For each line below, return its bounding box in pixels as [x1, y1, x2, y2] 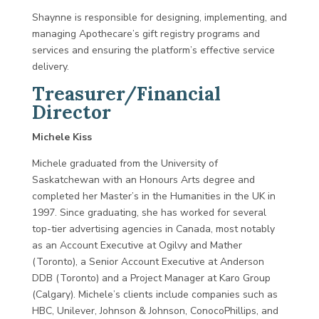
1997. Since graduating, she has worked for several [31, 206, 266, 219]
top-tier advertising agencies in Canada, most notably [31, 222, 275, 236]
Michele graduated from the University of [31, 157, 218, 170]
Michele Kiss [31, 130, 92, 144]
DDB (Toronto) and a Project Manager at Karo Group [31, 271, 271, 285]
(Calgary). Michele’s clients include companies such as [31, 288, 278, 301]
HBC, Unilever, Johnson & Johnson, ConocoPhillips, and [31, 304, 278, 318]
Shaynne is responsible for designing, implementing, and [31, 11, 287, 24]
